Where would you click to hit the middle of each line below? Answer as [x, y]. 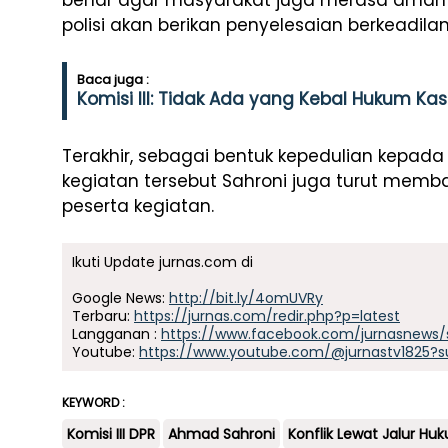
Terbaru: [103, 316]
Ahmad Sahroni [221, 434]
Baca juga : [113, 79]
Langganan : [116, 334]
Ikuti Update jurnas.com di [162, 262]
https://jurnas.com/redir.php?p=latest [267, 316]
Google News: [120, 298]
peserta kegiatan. [138, 206]
